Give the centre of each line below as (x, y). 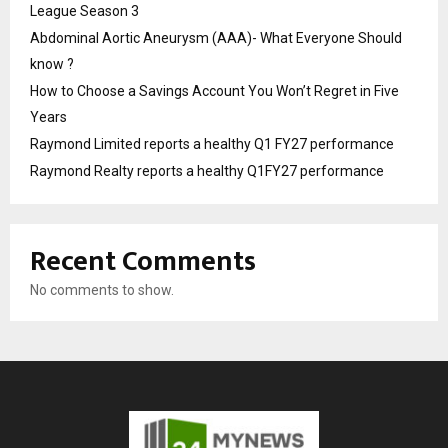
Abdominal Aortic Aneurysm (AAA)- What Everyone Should (216, 37)
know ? (52, 63)
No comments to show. (102, 289)
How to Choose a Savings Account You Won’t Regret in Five (214, 90)
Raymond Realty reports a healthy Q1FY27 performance (207, 170)
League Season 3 (84, 10)
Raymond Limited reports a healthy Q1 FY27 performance (212, 143)
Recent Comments (143, 261)
